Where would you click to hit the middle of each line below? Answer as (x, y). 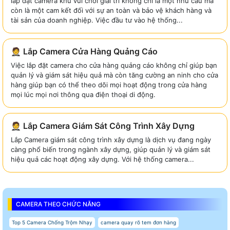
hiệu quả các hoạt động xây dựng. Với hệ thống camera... (102, 159)
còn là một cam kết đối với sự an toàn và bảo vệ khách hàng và (111, 10)
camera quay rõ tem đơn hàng (138, 222)
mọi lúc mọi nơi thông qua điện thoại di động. (83, 94)
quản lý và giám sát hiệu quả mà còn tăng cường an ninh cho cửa (114, 75)
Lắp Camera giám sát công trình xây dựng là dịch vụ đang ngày (111, 139)
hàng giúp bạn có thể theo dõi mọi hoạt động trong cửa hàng (109, 84)
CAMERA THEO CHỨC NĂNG (58, 204)
